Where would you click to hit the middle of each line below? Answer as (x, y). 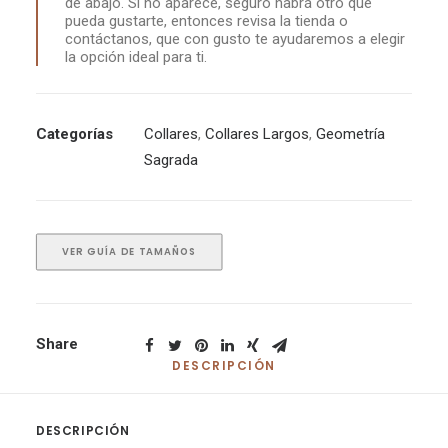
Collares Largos (257, 134)
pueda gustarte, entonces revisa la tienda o (206, 21)
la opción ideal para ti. (136, 57)
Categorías (74, 134)
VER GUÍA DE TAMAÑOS (129, 251)
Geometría (350, 134)
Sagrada (171, 160)
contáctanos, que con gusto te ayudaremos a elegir (235, 39)
